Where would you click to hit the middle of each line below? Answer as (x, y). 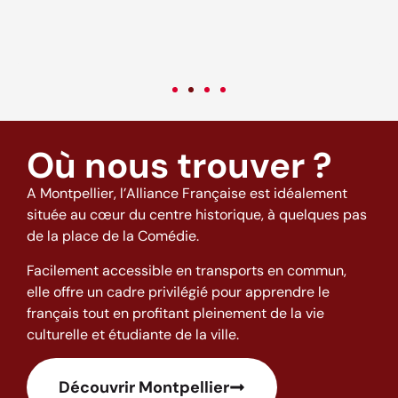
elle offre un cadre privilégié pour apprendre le (178, 291)
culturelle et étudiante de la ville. (133, 334)
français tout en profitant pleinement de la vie (175, 313)
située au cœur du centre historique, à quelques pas (197, 215)
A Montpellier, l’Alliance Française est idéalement (187, 194)
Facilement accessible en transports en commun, (187, 270)
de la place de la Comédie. (113, 236)
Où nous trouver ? (179, 166)
